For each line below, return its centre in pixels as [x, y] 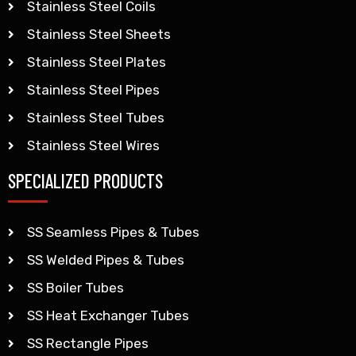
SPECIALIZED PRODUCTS [85, 181]
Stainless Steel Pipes [93, 90]
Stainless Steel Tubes [95, 118]
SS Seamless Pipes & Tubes [113, 232]
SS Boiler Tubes [75, 288]
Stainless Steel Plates [96, 62]
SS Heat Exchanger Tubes [108, 315]
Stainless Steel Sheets [99, 34]
